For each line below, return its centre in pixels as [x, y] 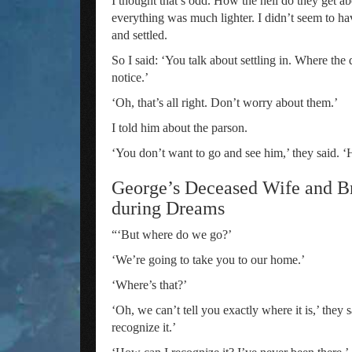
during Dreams [168, 208]
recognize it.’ [144, 327]
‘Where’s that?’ [149, 285]
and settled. [139, 35]
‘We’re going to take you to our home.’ [208, 260]
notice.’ [130, 77]
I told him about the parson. [180, 128]
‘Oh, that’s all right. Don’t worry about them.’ [225, 103]
